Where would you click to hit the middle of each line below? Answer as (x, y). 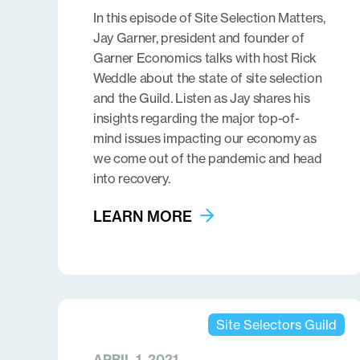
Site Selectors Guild (276, 325)
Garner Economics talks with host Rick (205, 58)
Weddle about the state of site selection (208, 78)
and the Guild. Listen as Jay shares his (202, 98)
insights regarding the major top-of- (196, 118)
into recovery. (132, 178)
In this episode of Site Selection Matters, (209, 18)
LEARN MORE (143, 217)
